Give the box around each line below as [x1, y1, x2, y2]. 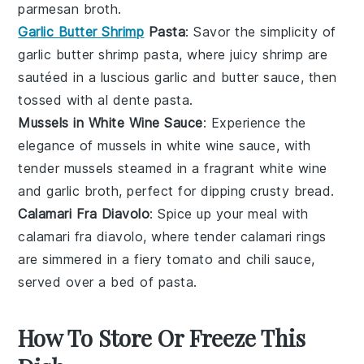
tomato [167, 251, 214, 268]
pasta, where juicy [139, 46, 263, 63]
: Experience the [202, 115, 306, 132]
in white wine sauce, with [146, 137, 311, 154]
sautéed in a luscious [18, 69, 155, 86]
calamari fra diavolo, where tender [18, 228, 240, 245]
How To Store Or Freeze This [18, 323, 306, 353]
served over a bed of [18, 274, 158, 291]
